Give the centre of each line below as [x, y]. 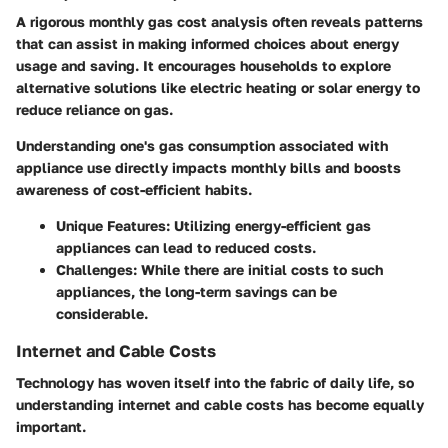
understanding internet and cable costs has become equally [220, 405]
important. [51, 427]
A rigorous [52, 21]
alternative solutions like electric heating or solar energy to [218, 87]
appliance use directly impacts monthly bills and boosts [208, 167]
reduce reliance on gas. [94, 109]
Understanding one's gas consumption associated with [202, 145]
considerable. [102, 313]
